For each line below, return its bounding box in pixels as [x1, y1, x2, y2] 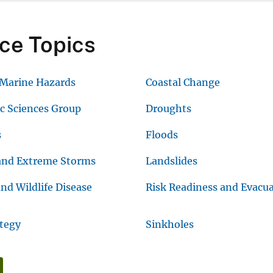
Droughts [145, 102, 191, 115]
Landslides [145, 155, 197, 168]
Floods [145, 129, 178, 141]
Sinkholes [145, 218, 194, 231]
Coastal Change [145, 76, 220, 89]
